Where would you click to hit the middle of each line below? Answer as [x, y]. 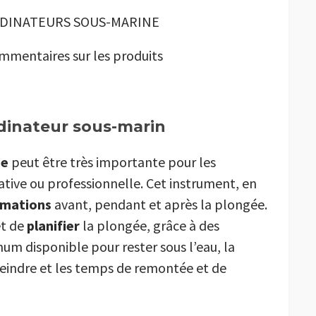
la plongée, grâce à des [150, 226]
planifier [53, 226]
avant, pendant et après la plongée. [159, 205]
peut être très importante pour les [112, 162]
